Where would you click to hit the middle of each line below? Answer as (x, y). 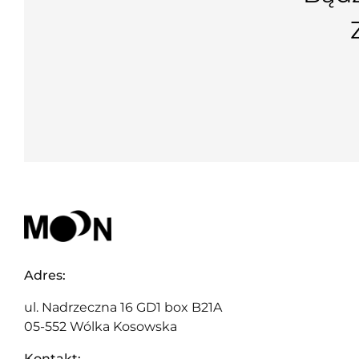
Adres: (45, 275)
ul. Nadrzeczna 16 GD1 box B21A (123, 307)
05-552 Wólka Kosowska (101, 326)
